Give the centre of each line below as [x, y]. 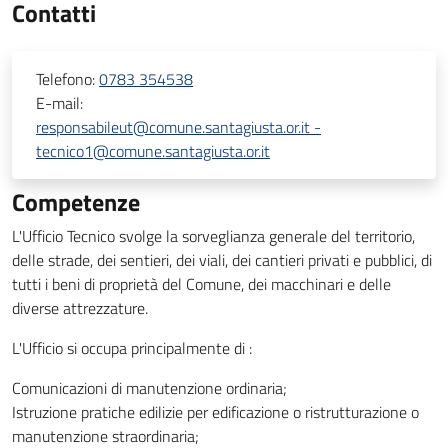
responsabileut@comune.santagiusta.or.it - [178, 127]
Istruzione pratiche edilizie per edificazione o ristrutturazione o [215, 412]
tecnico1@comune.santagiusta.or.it [153, 151]
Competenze [76, 202]
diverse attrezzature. [80, 308]
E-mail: [59, 103]
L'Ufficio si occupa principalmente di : [132, 348]
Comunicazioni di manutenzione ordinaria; [149, 388]
